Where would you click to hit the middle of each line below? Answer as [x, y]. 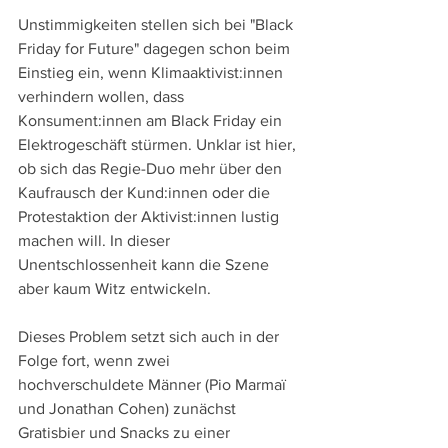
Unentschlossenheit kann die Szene [145, 264]
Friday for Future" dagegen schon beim [156, 48]
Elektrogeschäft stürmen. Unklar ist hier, [159, 144]
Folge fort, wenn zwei [96, 360]
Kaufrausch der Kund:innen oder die [146, 192]
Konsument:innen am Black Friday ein [152, 120]
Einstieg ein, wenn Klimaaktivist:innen [152, 72]
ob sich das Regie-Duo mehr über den [152, 168]
